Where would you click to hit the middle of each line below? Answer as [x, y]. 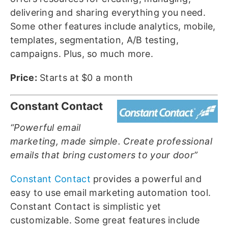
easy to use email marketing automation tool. [111, 193]
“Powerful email [46, 128]
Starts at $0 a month [85, 78]
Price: [24, 78]
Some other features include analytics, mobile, [113, 26]
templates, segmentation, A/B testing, [95, 40]
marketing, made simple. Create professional [111, 141]
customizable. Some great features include [105, 220]
